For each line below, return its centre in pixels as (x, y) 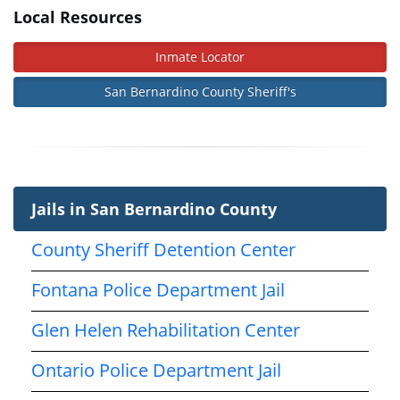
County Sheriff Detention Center (163, 249)
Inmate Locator (200, 56)
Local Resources (78, 17)
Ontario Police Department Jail (156, 370)
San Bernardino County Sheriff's (200, 91)
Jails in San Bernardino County (154, 208)
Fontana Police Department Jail (158, 289)
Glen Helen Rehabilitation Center (166, 329)
